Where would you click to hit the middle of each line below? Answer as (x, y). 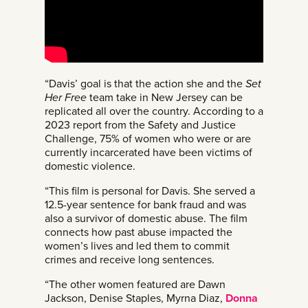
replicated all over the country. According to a (154, 111)
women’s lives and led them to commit (137, 246)
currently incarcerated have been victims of (148, 152)
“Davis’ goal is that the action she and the (145, 84)
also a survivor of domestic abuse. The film (146, 218)
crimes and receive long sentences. (130, 260)
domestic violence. (90, 166)
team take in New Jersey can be (165, 97)
